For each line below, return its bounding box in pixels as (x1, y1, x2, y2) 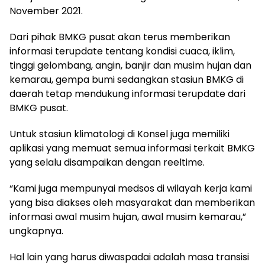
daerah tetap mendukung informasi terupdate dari (9, 87, 245, 101)
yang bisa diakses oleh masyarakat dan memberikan (9, 196, 255, 209)
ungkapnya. (9, 224, 63, 238)
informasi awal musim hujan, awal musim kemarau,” (9, 210, 246, 224)
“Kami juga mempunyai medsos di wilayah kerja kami (9, 182, 252, 195)
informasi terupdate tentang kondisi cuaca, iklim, (9, 44, 235, 58)
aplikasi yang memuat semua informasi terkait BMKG (9, 141, 255, 155)
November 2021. (9, 4, 83, 18)
